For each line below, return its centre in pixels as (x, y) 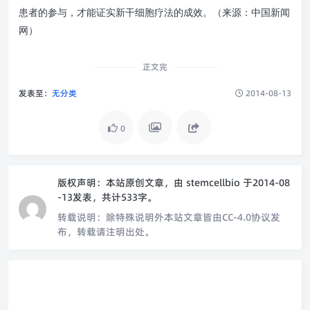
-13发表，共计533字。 (107, 197)
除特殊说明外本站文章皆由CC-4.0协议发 (193, 217)
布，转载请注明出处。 (106, 232)
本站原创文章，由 (145, 183)
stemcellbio (215, 183)
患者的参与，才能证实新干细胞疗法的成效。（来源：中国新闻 (154, 13)
